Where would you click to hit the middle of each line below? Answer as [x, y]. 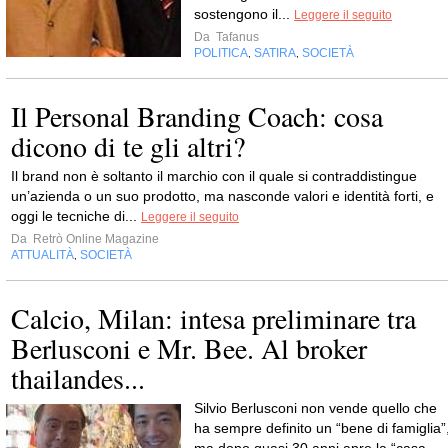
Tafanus [236, 36]
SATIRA [275, 52]
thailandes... [78, 377]
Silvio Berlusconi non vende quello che [315, 407]
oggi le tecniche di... [76, 215]
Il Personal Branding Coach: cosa [197, 115]
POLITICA [221, 52]
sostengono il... [244, 13]
